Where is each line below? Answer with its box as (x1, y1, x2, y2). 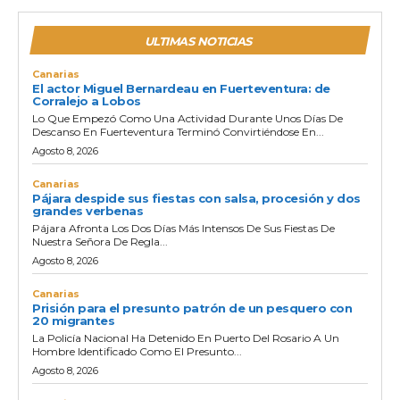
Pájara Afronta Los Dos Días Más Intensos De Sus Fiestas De (32, 221, 335, 235)
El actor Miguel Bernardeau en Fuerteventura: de (32, 80, 330, 96)
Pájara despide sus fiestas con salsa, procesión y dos (32, 190, 361, 205)
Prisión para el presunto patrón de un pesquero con (32, 300, 352, 315)
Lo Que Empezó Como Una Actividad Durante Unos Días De (32, 111, 343, 125)
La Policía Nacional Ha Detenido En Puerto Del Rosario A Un (32, 330, 339, 345)
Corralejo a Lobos (32, 93, 141, 108)
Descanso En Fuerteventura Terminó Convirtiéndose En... (32, 124, 324, 138)
